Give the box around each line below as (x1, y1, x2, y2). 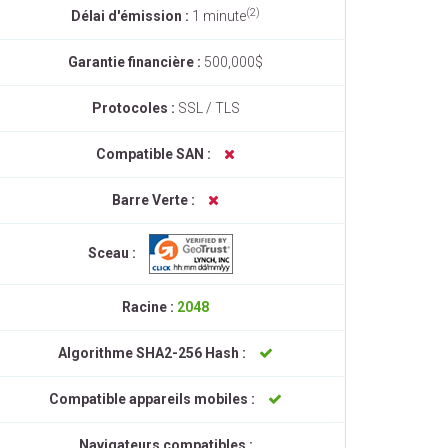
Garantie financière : (68, 54, 204, 70)
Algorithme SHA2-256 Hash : (58, 345, 249, 361)
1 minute (192, 8, 246, 24)
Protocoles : (91, 100, 178, 116)
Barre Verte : (112, 192, 198, 208)
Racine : (122, 299, 177, 315)
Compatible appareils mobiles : (49, 391, 258, 407)
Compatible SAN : (96, 146, 214, 162)
